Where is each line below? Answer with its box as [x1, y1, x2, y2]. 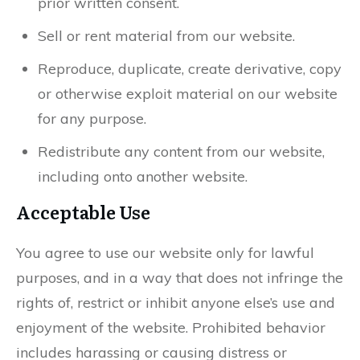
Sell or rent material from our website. [38, 27, 295, 45]
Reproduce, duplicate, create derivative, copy [38, 59, 342, 78]
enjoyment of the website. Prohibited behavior [16, 318, 325, 337]
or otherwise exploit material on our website [38, 84, 337, 103]
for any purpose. [38, 109, 146, 128]
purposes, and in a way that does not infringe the [16, 268, 343, 287]
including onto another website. [38, 167, 247, 186]
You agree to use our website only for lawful [16, 243, 314, 262]
